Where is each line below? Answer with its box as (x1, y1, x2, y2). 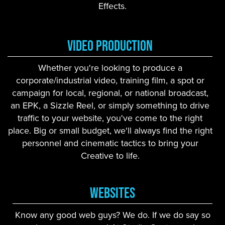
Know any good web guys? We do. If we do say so (15, 208, 210, 222)
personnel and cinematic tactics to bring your (22, 137, 198, 150)
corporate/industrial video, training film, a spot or (16, 74, 204, 87)
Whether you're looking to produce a (38, 61, 182, 75)
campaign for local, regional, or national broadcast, (12, 86, 208, 100)
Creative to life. (80, 149, 140, 163)
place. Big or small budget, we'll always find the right (8, 124, 212, 138)
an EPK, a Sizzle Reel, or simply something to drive (11, 99, 209, 113)
